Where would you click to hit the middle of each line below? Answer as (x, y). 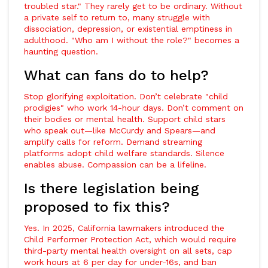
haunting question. (61, 51)
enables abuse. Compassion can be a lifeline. (115, 165)
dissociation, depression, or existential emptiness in (128, 29)
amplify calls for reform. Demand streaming (113, 142)
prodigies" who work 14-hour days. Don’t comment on (134, 108)
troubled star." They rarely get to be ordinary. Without (133, 6)
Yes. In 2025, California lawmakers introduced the (124, 228)
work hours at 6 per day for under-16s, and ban (120, 262)
